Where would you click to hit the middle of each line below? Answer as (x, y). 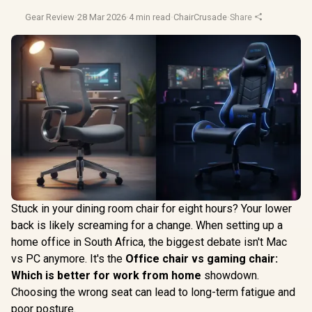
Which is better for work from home (106, 275)
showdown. (230, 275)
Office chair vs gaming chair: (202, 258)
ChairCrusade (200, 17)
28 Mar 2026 (102, 17)
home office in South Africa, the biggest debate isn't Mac (149, 242)
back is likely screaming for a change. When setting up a (147, 225)
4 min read (150, 17)
